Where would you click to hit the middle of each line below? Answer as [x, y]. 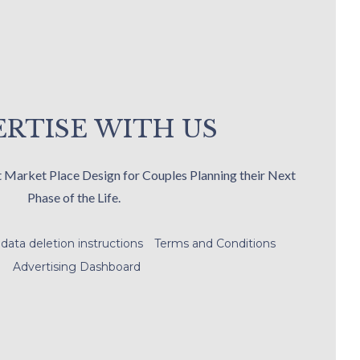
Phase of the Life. [74, 198]
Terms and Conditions [215, 244]
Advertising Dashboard [77, 267]
